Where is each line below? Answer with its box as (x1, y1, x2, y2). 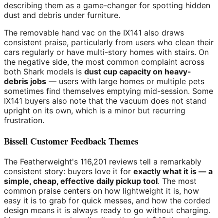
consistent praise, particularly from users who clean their (4, 37, 214, 48)
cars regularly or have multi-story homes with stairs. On (4, 47, 209, 57)
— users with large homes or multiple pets (46, 76, 204, 87)
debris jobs (4, 76, 46, 87)
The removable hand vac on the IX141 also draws (4, 28, 184, 38)
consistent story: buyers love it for (4, 166, 133, 176)
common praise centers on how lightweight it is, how (4, 185, 199, 196)
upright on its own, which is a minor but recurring (4, 106, 185, 116)
